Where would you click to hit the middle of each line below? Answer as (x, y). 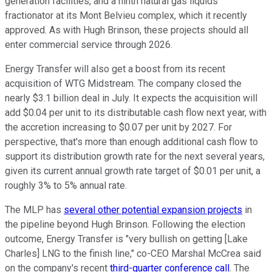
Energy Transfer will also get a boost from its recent (115, 69)
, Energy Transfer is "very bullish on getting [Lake (145, 239)
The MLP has (34, 209)
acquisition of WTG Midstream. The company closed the (123, 83)
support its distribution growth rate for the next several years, (135, 156)
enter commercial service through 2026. (89, 44)
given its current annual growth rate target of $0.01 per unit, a (133, 171)
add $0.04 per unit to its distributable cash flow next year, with (136, 112)
